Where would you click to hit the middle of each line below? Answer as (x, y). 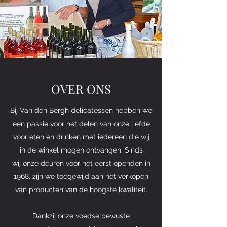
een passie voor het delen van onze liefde (81, 123)
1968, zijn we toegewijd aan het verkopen (81, 176)
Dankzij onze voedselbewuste (81, 216)
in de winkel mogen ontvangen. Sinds (81, 150)
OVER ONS (81, 88)
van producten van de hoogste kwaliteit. (81, 189)
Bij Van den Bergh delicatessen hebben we (81, 110)
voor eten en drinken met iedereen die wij (81, 137)
